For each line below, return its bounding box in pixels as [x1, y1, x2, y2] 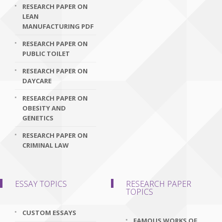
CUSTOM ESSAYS [22, 208, 76, 217]
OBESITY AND [22, 104, 66, 112]
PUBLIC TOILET [22, 49, 70, 58]
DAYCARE [22, 76, 52, 85]
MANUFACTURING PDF [22, 22, 94, 31]
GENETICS [22, 113, 54, 122]
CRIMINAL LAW [22, 141, 69, 150]
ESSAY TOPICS [15, 178, 67, 189]
